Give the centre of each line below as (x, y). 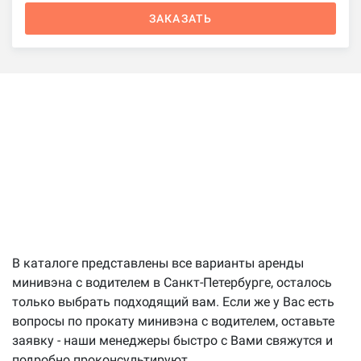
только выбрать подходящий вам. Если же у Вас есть (173, 301)
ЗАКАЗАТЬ (180, 18)
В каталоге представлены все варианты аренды (158, 263)
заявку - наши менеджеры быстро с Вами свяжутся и (172, 340)
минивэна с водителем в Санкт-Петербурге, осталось (172, 282)
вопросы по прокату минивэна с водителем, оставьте (173, 321)
